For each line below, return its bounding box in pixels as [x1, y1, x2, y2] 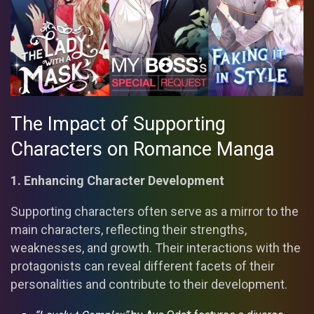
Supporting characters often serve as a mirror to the [11, 203, 299, 219]
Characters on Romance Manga [11, 138, 274, 161]
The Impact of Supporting [11, 113, 226, 136]
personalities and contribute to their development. [11, 276, 287, 292]
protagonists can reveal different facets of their [11, 258, 275, 273]
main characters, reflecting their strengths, [11, 221, 247, 237]
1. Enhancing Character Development [11, 172, 224, 188]
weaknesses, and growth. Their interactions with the [11, 240, 301, 255]
